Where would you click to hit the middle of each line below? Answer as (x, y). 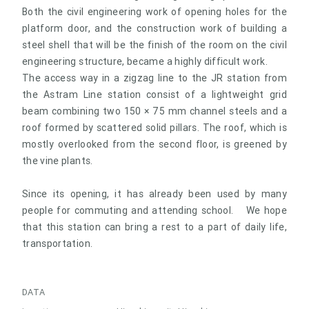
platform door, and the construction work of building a (154, 28)
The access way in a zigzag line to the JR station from (154, 78)
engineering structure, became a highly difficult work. (145, 61)
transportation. (58, 243)
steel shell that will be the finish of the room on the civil (154, 44)
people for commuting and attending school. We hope (154, 210)
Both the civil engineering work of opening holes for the (154, 11)
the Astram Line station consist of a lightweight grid (154, 94)
